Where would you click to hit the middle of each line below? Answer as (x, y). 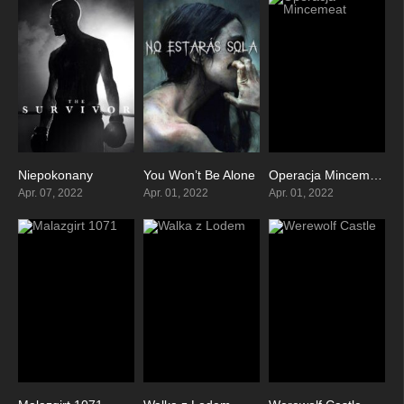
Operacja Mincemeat (376, 175)
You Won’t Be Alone (199, 175)
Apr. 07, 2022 (50, 193)
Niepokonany (55, 175)
